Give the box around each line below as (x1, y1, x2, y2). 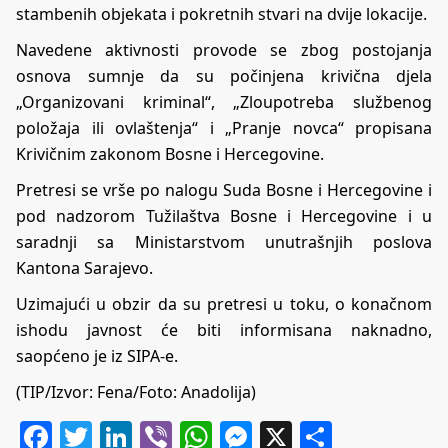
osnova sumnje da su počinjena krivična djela (16, 64, 432, 87)
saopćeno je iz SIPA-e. (16, 344, 178, 367)
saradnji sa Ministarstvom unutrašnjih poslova (16, 230, 432, 253)
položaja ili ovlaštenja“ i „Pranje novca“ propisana (16, 116, 432, 139)
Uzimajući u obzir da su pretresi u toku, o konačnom (16, 292, 432, 315)
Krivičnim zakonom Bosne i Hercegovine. (16, 142, 324, 165)
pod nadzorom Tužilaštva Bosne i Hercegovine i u (16, 204, 432, 227)
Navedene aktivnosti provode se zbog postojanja (16, 38, 432, 61)
